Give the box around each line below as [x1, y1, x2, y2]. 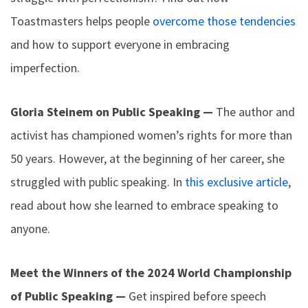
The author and [216, 104, 295, 120]
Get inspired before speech [129, 288, 266, 304]
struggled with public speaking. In [10, 174, 185, 190]
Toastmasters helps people [10, 13, 153, 29]
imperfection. [10, 60, 80, 76]
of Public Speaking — [10, 288, 129, 304]
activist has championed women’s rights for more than [10, 127, 292, 143]
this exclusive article [185, 174, 288, 190]
